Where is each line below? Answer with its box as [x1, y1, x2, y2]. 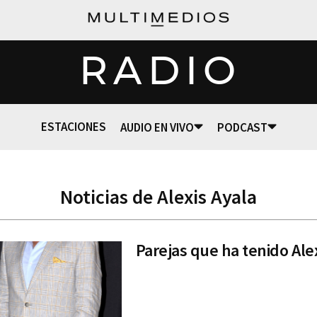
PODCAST [217, 119, 267, 135]
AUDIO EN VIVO [120, 119, 194, 135]
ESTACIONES [40, 119, 106, 134]
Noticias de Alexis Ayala [60, 184, 257, 209]
